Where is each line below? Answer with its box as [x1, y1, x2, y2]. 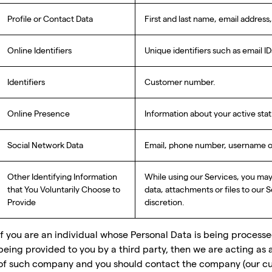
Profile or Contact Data [7, 14, 93, 24]
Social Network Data [7, 140, 83, 150]
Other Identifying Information [7, 172, 117, 182]
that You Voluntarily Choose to [7, 185, 120, 194]
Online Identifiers [7, 46, 72, 55]
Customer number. [144, 77, 216, 87]
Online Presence [7, 109, 70, 118]
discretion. [144, 197, 185, 207]
